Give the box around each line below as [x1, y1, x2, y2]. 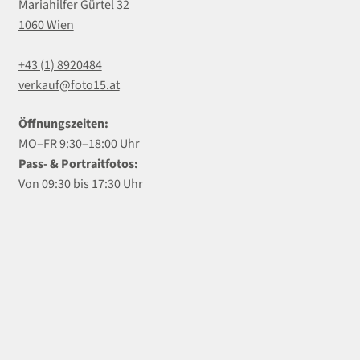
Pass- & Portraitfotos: [18, 154, 138, 173]
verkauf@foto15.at [18, 76, 120, 94]
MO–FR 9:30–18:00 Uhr [18, 134, 140, 153]
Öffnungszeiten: [18, 114, 108, 133]
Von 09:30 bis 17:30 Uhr [18, 174, 143, 193]
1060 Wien [18, 15, 74, 34]
